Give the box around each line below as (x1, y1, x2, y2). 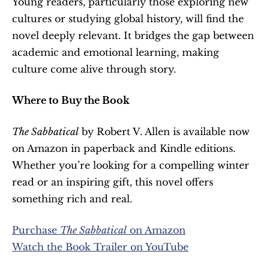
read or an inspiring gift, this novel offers (12, 176, 213, 189)
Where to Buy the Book (12, 94, 130, 107)
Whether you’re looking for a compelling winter (12, 159, 249, 172)
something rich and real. (12, 193, 132, 205)
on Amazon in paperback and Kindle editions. (12, 142, 235, 155)
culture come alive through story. (12, 63, 176, 76)
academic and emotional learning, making (12, 46, 219, 59)
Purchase (12, 224, 60, 237)
